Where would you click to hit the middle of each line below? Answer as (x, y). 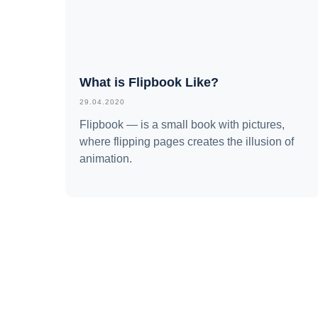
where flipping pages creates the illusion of (187, 141)
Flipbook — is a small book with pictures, (182, 124)
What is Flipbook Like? (149, 82)
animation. (106, 158)
